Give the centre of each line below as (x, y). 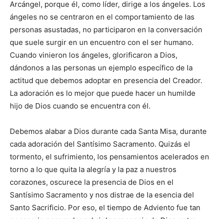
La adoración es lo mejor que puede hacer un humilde (103, 93)
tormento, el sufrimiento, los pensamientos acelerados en (109, 157)
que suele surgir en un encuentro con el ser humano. (102, 43)
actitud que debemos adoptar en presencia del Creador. (106, 81)
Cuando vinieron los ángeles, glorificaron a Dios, (94, 55)
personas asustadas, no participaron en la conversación (106, 30)
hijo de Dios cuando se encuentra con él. (80, 106)
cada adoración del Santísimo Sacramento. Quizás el (100, 144)
